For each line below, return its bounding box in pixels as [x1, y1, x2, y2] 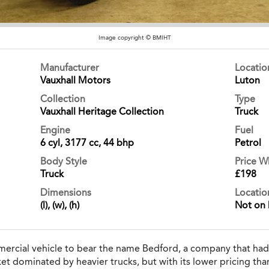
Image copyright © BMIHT [98, 34, 171, 41]
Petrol [234, 136, 261, 148]
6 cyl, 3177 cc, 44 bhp [40, 136, 134, 148]
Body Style [40, 155, 88, 167]
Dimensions [40, 186, 92, 198]
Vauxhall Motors [40, 74, 111, 86]
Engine [40, 124, 71, 136]
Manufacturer [40, 61, 100, 73]
